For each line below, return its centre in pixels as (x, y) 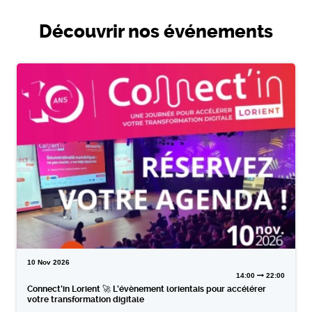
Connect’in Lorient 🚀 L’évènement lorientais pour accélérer (146, 289)
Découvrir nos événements (156, 31)
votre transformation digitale (85, 300)
